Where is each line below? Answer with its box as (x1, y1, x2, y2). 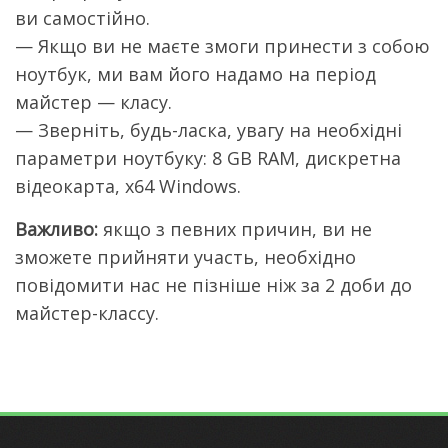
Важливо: (15, 217, 98, 242)
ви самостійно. (15, 6, 150, 31)
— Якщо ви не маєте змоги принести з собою (15, 34, 430, 59)
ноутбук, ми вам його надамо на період (15, 62, 376, 87)
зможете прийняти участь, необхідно (15, 245, 356, 270)
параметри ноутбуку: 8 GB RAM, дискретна (15, 146, 401, 171)
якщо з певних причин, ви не (98, 217, 372, 242)
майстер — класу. (15, 90, 172, 115)
